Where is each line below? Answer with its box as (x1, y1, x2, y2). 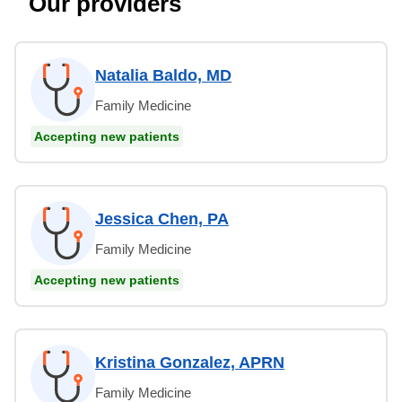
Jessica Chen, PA (95, 210, 229, 228)
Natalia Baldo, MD (95, 66, 232, 84)
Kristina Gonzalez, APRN (95, 354, 284, 371)
